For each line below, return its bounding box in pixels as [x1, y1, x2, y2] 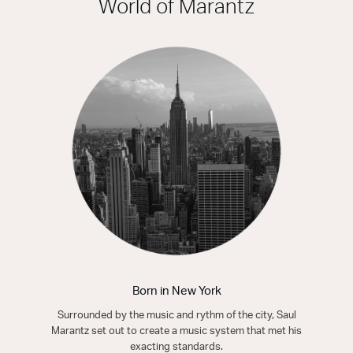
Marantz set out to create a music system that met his [51, 325, 302, 336]
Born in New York [132, 284, 221, 297]
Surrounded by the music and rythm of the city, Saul [57, 310, 296, 321]
